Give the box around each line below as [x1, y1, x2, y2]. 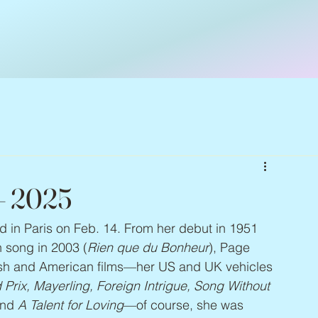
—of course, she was [124, 297, 247, 313]
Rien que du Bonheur [87, 239, 209, 256]
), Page [209, 239, 253, 256]
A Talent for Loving [18, 297, 124, 313]
